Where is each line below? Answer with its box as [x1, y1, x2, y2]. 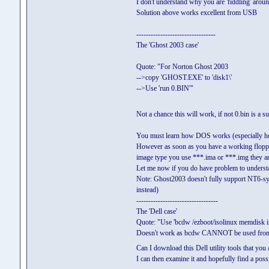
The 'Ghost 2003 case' [136, 41, 199, 49]
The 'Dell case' [136, 207, 177, 216]
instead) [136, 186, 159, 194]
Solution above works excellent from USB [136, 8, 257, 17]
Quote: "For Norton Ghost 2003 [136, 62, 228, 71]
